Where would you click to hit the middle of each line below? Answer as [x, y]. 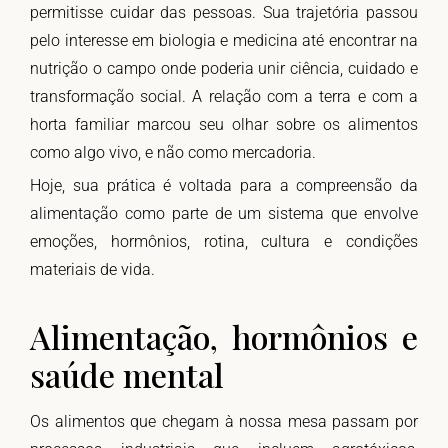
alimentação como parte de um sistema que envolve [224, 214]
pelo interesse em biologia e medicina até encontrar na [224, 41]
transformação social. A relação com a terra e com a [224, 97]
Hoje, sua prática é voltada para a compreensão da [224, 186]
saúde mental [127, 375]
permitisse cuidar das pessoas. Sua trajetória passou [224, 13]
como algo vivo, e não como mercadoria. [173, 153]
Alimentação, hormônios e [224, 337]
